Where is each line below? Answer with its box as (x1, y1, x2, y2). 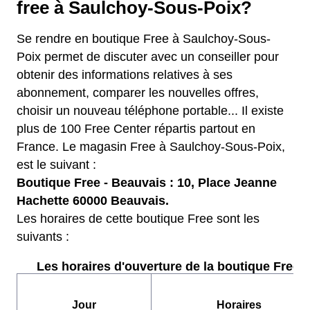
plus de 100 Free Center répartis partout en (17, 122, 255, 136)
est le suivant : (17, 158, 96, 172)
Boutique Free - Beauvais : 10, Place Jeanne (17, 176, 277, 190)
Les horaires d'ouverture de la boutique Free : (36, 259, 307, 273)
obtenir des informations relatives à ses (17, 68, 232, 82)
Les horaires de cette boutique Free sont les (17, 212, 259, 226)
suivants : (17, 230, 69, 244)
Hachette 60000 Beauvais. (17, 194, 169, 208)
